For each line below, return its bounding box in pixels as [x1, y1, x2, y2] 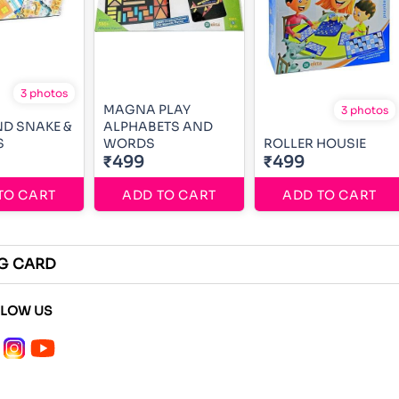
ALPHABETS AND [103, 118, 213, 134]
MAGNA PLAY [103, 101, 191, 118]
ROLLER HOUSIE [264, 134, 366, 151]
